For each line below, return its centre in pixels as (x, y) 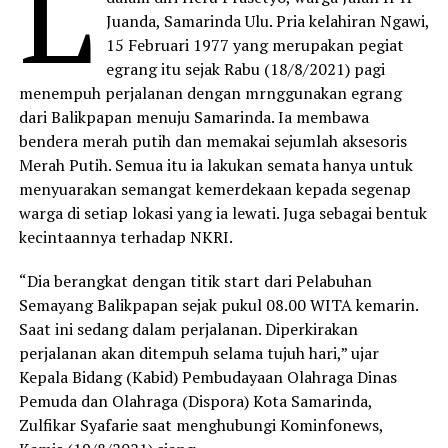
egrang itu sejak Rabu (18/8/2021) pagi (246, 68)
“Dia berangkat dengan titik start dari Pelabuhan (195, 280)
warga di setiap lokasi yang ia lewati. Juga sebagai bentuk (222, 212)
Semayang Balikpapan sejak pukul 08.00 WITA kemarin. (218, 304)
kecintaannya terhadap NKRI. (125, 236)
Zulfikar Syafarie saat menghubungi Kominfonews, (200, 424)
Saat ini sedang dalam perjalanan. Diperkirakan (188, 328)
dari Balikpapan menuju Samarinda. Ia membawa (193, 116)
